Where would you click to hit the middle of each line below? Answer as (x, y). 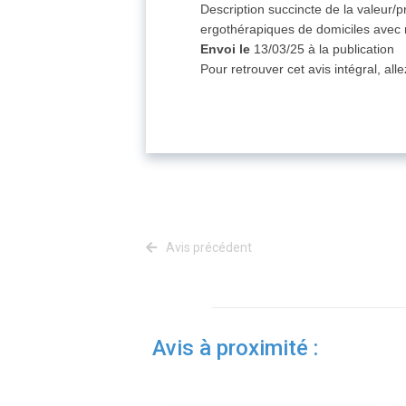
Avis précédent (208, 248)
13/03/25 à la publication (323, 49)
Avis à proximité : (235, 348)
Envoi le (226, 49)
